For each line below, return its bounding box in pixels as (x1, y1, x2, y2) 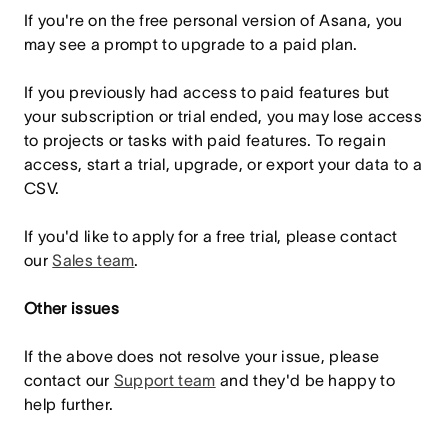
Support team (113, 371, 216, 389)
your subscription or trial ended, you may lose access (24, 107, 422, 125)
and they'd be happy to (215, 371, 396, 389)
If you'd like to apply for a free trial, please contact (24, 227, 398, 245)
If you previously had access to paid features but (24, 83, 390, 101)
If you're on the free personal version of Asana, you (24, 11, 403, 29)
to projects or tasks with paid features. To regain (24, 131, 387, 149)
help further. (24, 395, 114, 413)
